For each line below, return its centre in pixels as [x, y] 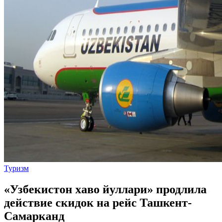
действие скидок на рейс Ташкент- [98, 202]
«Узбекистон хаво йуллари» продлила [105, 189]
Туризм [16, 168]
